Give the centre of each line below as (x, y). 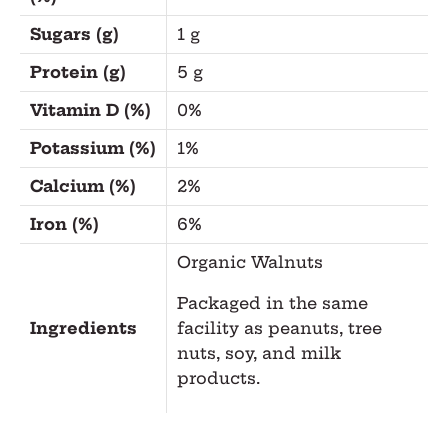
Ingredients (83, 327)
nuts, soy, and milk (258, 352)
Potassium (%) (92, 147)
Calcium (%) (82, 185)
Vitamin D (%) (90, 109)
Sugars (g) (74, 33)
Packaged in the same (272, 302)
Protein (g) (77, 71)
